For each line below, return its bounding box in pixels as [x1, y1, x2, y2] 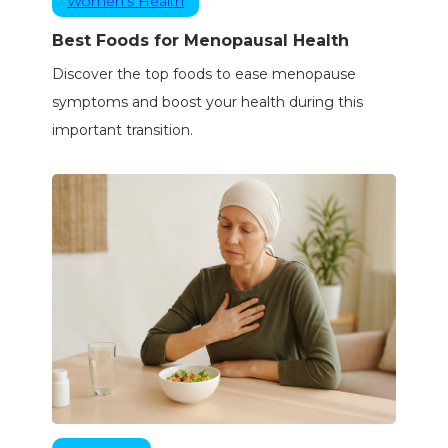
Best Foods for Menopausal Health [51, 31, 349, 51]
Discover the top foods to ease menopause [51, 65, 356, 84]
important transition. [51, 121, 193, 140]
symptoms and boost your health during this [51, 93, 363, 112]
